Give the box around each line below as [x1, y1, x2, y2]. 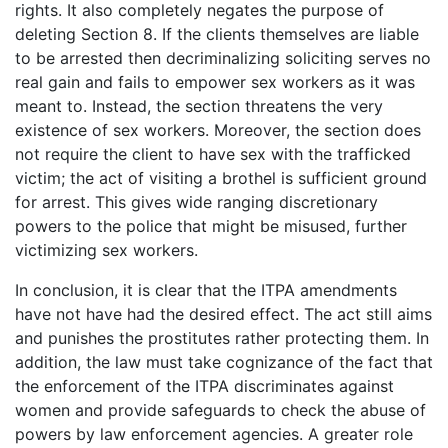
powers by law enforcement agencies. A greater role [15, 423, 413, 444]
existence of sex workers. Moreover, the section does [15, 119, 421, 140]
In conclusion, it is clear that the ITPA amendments [15, 279, 397, 300]
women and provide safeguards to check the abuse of [15, 399, 426, 420]
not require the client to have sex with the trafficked [15, 143, 411, 164]
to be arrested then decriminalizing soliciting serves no [15, 47, 431, 68]
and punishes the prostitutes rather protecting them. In [15, 327, 429, 348]
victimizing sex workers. [15, 239, 198, 260]
